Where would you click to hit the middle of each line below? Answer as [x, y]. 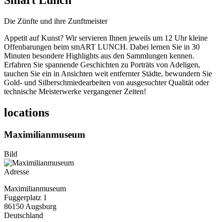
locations [27, 112]
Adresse [17, 171]
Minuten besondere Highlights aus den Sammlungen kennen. [99, 55]
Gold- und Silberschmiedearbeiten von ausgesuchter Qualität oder [107, 82]
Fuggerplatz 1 [26, 197]
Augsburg [41, 206]
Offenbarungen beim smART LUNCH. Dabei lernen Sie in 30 [102, 47]
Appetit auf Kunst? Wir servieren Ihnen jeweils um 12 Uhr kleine [106, 38]
